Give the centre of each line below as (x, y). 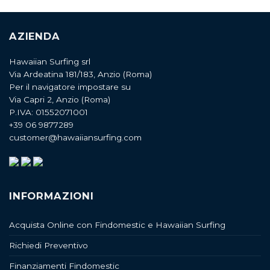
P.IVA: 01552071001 (49, 112)
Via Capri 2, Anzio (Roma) (60, 100)
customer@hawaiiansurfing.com (75, 138)
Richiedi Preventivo (49, 246)
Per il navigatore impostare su (70, 87)
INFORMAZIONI (52, 196)
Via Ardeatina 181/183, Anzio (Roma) (80, 74)
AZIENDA (35, 36)
